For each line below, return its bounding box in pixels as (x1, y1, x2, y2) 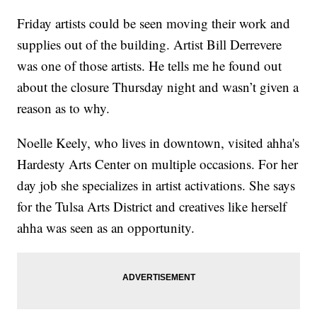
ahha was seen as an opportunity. (17, 218, 195, 236)
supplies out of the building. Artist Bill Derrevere (17, 35, 282, 53)
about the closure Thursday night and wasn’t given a (17, 77, 299, 96)
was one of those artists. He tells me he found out (17, 56, 282, 74)
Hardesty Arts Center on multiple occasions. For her (17, 154, 299, 173)
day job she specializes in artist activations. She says (17, 175, 296, 194)
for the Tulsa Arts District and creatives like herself (17, 197, 287, 215)
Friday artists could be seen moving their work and (17, 13, 291, 32)
